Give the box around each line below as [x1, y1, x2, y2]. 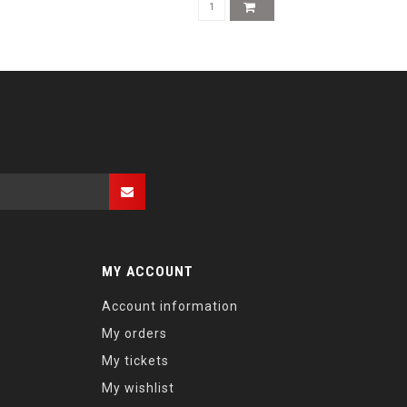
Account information [102, 299, 238, 313]
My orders [102, 326, 167, 341]
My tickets [102, 353, 169, 368]
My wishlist [102, 381, 174, 395]
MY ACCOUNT [102, 263, 194, 280]
